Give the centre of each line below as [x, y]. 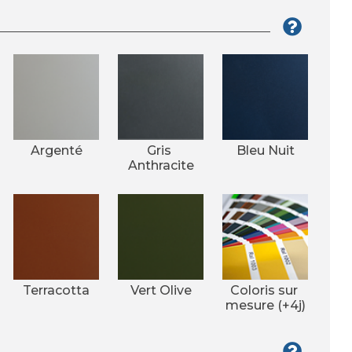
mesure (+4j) [265, 305]
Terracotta [56, 290]
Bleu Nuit [265, 150]
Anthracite [161, 165]
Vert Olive [161, 290]
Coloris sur [265, 290]
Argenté [56, 150]
